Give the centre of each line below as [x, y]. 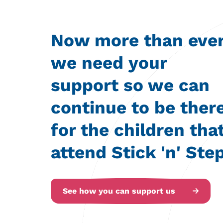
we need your [109, 63]
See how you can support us [119, 191]
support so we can [130, 85]
